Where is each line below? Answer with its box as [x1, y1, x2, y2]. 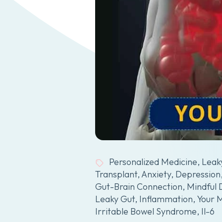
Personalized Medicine [109, 156, 198, 168]
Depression [175, 168, 221, 180]
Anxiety [141, 168, 171, 180]
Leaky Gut [95, 193, 135, 205]
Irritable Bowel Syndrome [95, 206, 197, 218]
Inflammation [139, 193, 193, 205]
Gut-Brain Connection [95, 181, 182, 193]
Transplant [95, 168, 137, 180]
